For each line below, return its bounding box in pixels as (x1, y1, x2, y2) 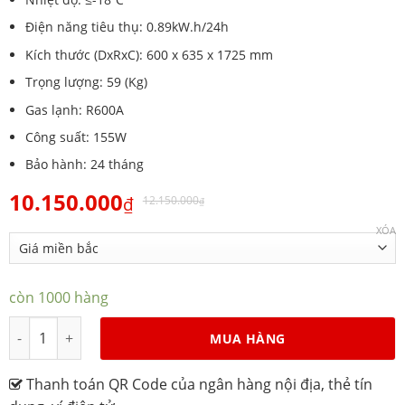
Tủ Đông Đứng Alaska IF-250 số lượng (8, 318, 245, 336)
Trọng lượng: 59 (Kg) (24, 73, 147, 91)
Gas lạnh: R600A (24, 100, 124, 118)
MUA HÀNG (210, 330, 286, 348)
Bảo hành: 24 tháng (24, 155, 144, 174)
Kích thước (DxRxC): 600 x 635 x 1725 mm (24, 45, 273, 63)
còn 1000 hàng (8, 287, 108, 308)
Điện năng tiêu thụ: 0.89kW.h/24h (24, 18, 229, 36)
